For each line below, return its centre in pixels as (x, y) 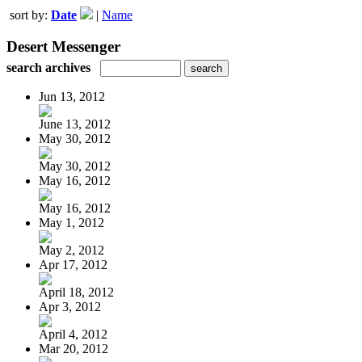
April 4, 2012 (73, 334)
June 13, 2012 (75, 124)
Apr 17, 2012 (73, 264)
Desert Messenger (63, 46)
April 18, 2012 (76, 292)
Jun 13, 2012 (72, 96)
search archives (48, 67)
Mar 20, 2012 (74, 348)
